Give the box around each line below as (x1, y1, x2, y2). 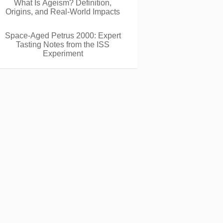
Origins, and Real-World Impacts (5, 7, 120, 16)
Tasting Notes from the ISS (16, 40, 110, 49)
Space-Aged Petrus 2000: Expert (4, 31, 121, 40)
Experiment (42, 49, 83, 58)
